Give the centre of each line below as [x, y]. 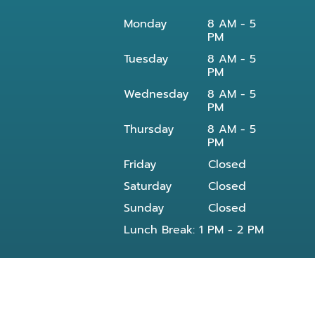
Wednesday [156, 95]
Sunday [143, 208]
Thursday [148, 130]
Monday [145, 24]
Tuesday [146, 59]
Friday [140, 165]
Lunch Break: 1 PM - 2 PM [193, 230]
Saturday [147, 187]
